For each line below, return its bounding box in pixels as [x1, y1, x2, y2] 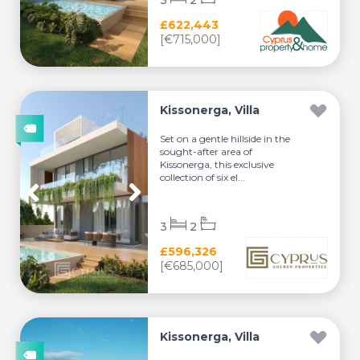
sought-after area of [160, 145, 253, 157]
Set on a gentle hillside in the [160, 133, 291, 145]
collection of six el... [160, 171, 246, 183]
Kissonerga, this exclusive [160, 158, 275, 170]
